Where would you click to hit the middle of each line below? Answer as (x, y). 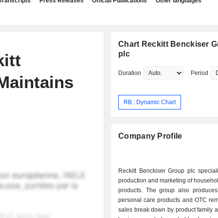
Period (200, 73)
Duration (130, 73)
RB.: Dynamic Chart (150, 102)
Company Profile (150, 136)
